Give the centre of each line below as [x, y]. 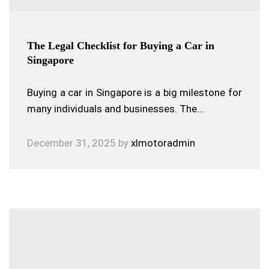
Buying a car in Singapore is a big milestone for [134, 92]
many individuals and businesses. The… [115, 109]
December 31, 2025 [71, 143]
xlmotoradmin [163, 143]
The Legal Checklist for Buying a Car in [121, 46]
